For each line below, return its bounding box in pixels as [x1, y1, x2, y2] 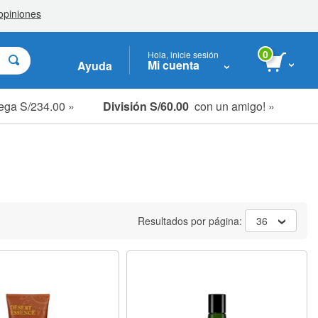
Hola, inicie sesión [148, 48, 219, 60]
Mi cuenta [148, 56, 199, 73]
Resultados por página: [138, 214, 245, 228]
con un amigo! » [189, 97, 275, 114]
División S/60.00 [103, 97, 189, 114]
